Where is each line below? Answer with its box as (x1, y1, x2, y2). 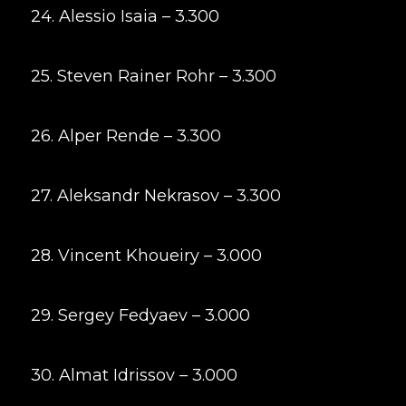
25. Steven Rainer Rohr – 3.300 (30, 66, 276, 86)
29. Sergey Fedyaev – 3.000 (30, 305, 250, 325)
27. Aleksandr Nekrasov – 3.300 (30, 186, 281, 206)
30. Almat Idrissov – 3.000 (30, 365, 237, 385)
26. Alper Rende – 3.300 (30, 126, 221, 146)
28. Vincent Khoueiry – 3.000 (30, 246, 262, 266)
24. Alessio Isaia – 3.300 (30, 6, 219, 26)
